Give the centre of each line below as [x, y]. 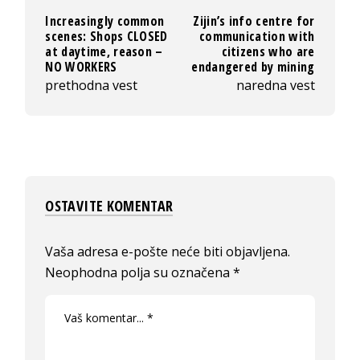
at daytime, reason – [104, 51]
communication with [257, 36]
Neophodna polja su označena [139, 272]
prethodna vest [92, 85]
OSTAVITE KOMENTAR [109, 205]
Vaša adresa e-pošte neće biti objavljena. [168, 251]
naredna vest [275, 85]
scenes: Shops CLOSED [106, 36]
